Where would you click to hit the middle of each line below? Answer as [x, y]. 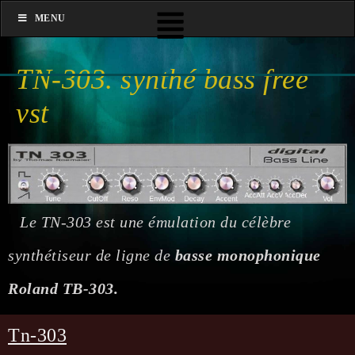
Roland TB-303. [63, 289]
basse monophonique [248, 256]
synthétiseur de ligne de [92, 256]
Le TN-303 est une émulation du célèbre [155, 222]
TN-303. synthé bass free [162, 79]
